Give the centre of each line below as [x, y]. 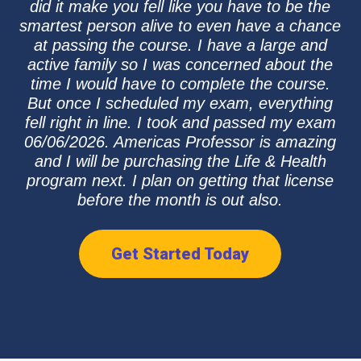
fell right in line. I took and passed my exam [180, 122]
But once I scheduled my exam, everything [180, 103]
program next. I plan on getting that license [180, 180]
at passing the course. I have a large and [180, 45]
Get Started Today [180, 254]
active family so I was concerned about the [180, 64]
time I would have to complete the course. [180, 84]
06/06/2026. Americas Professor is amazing [180, 142]
